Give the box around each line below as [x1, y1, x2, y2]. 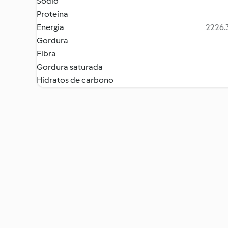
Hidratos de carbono [37, 75, 113, 85]
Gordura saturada [37, 62, 103, 72]
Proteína [37, 9, 68, 19]
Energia [37, 22, 64, 32]
